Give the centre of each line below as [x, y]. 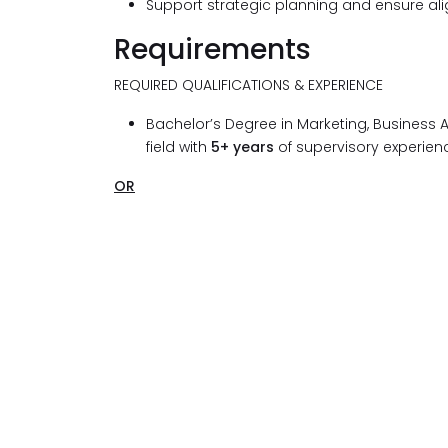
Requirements [212, 49]
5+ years [244, 147]
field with [178, 147]
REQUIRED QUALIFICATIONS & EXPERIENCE [248, 85]
